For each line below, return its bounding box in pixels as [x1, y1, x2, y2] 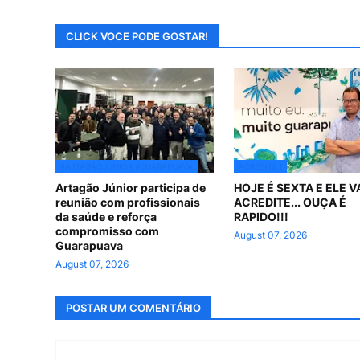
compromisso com [55, 224, 159, 239]
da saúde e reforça [55, 210, 157, 224]
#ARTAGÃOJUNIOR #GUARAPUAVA [60, 162, 193, 172]
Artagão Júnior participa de [55, 181, 206, 195]
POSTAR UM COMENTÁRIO [66, 301, 201, 314]
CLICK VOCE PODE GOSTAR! [66, 29, 208, 43]
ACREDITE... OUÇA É [233, 195, 346, 210]
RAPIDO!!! [233, 210, 288, 224]
